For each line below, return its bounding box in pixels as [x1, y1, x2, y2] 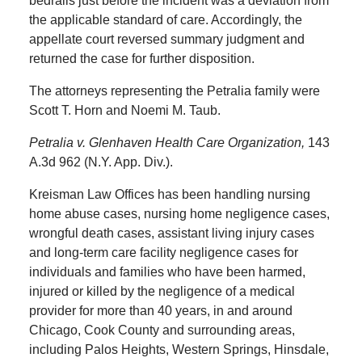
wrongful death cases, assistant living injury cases [28, 226, 314, 241]
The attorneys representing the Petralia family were [28, 84, 320, 99]
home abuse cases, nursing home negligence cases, [28, 207, 330, 221]
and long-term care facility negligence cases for [28, 246, 298, 260]
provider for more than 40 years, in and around [28, 304, 293, 318]
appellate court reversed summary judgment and [28, 32, 305, 47]
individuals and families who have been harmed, [28, 265, 305, 280]
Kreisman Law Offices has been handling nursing [28, 187, 310, 202]
